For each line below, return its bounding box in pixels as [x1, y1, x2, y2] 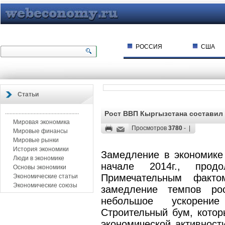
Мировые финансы [12, 128, 68, 135]
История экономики [12, 146, 69, 153]
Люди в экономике [12, 155, 64, 162]
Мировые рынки [12, 137, 59, 144]
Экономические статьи [12, 173, 78, 180]
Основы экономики [12, 164, 66, 171]
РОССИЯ [136, 43, 162, 50]
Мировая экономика [12, 119, 70, 126]
